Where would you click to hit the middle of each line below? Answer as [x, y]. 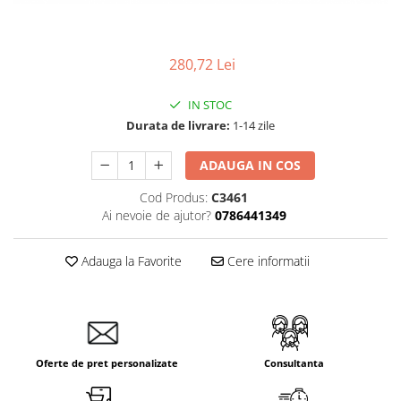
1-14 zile [252, 125]
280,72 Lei [202, 64]
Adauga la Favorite [129, 260]
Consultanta [294, 363]
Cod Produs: [174, 197]
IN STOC [209, 104]
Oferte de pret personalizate [107, 363]
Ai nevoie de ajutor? [156, 215]
